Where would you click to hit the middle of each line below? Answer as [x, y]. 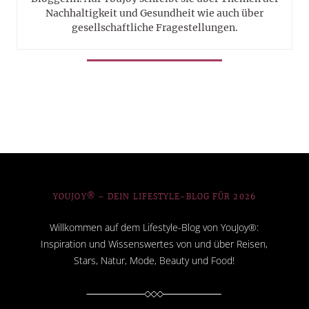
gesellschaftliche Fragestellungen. [154, 27]
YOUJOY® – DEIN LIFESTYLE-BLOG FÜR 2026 [154, 196]
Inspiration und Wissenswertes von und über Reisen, [154, 243]
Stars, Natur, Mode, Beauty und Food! [154, 260]
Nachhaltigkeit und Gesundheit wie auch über [154, 13]
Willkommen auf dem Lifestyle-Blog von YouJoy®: [154, 227]
